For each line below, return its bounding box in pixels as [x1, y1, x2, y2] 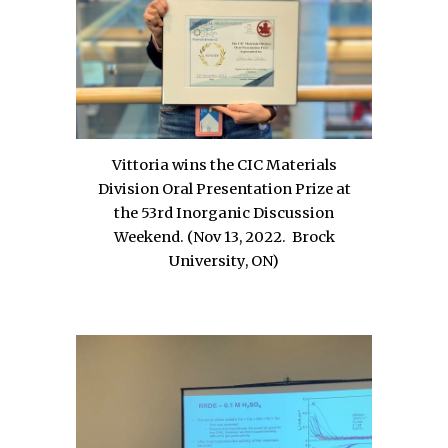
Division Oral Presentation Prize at [97, 179, 351, 198]
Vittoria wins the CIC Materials [111, 155, 337, 174]
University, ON [169, 251, 272, 270]
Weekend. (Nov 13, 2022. [113, 227, 289, 246]
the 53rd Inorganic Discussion [114, 203, 334, 222]
